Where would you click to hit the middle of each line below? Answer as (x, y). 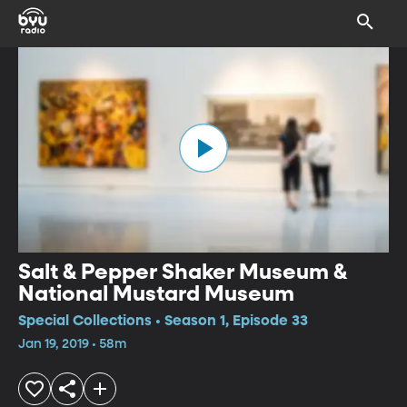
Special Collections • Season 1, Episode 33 (163, 321)
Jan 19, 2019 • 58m (72, 344)
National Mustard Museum (156, 294)
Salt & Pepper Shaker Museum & (183, 272)
